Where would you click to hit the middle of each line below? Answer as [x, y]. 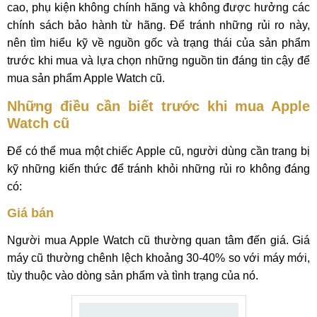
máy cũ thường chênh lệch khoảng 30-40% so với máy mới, [158, 258]
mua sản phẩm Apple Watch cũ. [86, 78]
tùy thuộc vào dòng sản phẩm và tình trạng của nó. [133, 276]
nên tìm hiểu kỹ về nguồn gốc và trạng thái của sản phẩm [158, 43]
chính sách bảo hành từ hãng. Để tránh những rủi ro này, [158, 25]
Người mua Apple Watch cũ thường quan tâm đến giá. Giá [158, 240]
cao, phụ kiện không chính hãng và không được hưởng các [158, 7]
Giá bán [30, 213]
